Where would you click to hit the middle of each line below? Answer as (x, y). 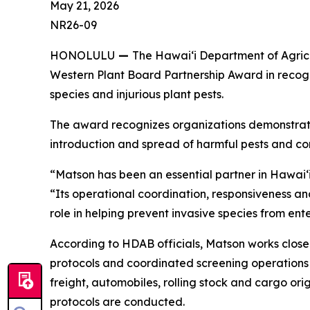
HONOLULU (82, 55)
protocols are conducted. (117, 302)
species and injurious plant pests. (137, 94)
